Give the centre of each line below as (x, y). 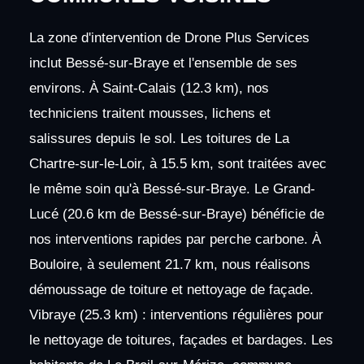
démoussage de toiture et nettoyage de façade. (171, 290)
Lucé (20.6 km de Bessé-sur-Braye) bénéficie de (176, 214)
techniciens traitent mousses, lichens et (149, 114)
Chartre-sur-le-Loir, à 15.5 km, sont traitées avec (178, 164)
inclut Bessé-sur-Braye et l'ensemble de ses (163, 63)
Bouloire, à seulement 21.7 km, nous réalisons (169, 265)
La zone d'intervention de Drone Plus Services (169, 38)
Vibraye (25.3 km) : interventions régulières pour (176, 315)
